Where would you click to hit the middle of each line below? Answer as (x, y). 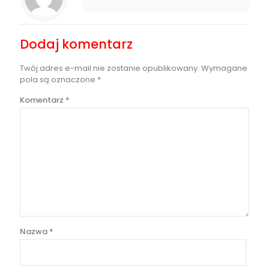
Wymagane (224, 68)
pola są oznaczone (59, 80)
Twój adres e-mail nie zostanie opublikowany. (110, 68)
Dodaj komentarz (76, 44)
